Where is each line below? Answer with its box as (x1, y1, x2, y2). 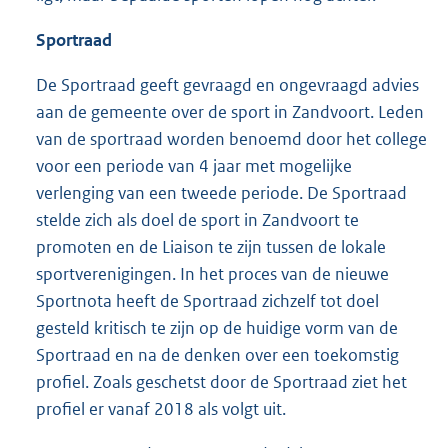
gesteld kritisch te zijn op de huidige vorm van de (36, 316, 398, 339)
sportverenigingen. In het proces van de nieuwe (36, 262, 389, 285)
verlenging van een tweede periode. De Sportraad (36, 181, 407, 204)
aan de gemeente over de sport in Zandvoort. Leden (36, 100, 424, 123)
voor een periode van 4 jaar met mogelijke (36, 154, 352, 177)
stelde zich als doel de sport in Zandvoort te (36, 208, 359, 231)
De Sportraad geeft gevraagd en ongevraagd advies (36, 73, 419, 96)
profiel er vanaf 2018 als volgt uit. (36, 397, 286, 420)
